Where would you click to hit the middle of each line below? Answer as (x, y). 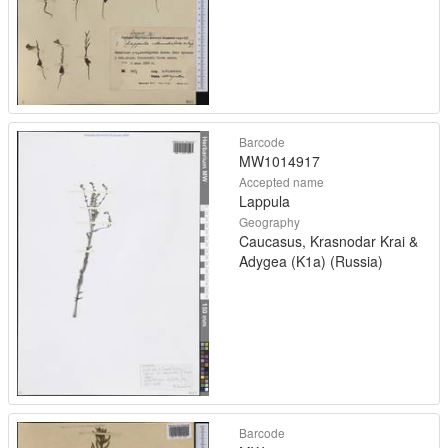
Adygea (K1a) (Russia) (311, 260)
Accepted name (281, 181)
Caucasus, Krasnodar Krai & (328, 240)
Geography (269, 221)
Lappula (264, 200)
